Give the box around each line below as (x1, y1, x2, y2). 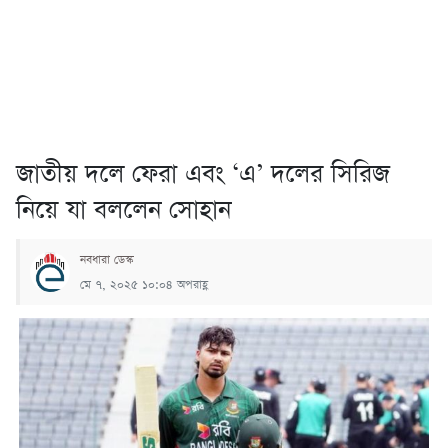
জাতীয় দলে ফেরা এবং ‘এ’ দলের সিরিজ (16, 156, 390, 192)
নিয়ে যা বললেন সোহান (16, 192, 231, 228)
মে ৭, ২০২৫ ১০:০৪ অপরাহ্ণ (80, 276, 208, 293)
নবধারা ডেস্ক (80, 251, 133, 268)
